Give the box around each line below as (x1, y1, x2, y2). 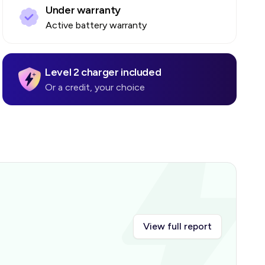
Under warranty (46, 4, 121, 17)
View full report (143, 221, 212, 232)
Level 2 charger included (45, 66, 161, 79)
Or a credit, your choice (45, 82, 145, 93)
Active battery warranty (46, 20, 147, 31)
